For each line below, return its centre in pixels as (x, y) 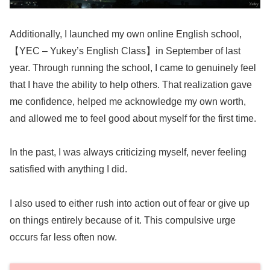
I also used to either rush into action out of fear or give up (130, 204)
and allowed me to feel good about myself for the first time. (133, 118)
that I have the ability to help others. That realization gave (131, 84)
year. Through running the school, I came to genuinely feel (133, 67)
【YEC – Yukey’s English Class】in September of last (125, 51)
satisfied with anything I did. (68, 169)
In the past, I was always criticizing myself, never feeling (128, 152)
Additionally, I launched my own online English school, (126, 34)
